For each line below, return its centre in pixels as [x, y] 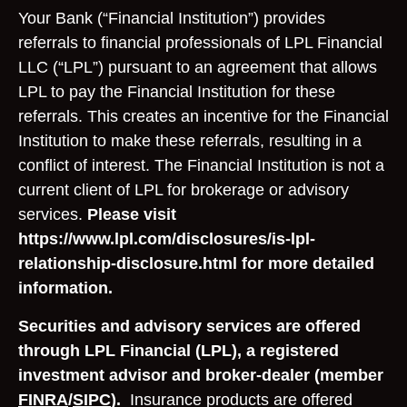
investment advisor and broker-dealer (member [201, 375]
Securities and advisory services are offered [189, 326]
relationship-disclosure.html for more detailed [196, 263]
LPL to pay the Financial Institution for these [177, 92]
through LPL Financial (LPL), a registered [179, 351]
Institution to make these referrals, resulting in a [190, 141]
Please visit [132, 214]
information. [65, 288]
